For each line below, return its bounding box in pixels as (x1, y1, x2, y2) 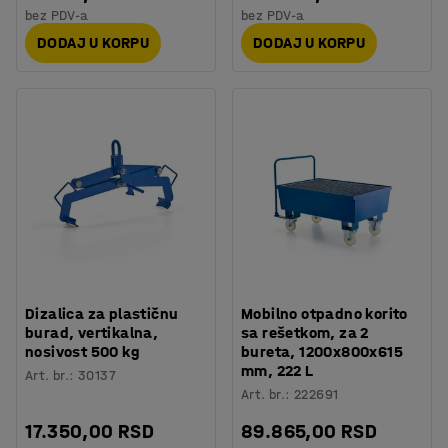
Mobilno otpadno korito (241, 303, 408, 323)
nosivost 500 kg (25, 341, 140, 361)
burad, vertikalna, (25, 322, 159, 342)
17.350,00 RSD (25, 419, 155, 443)
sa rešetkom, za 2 (241, 322, 369, 342)
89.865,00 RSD (241, 419, 378, 443)
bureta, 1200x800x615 (241, 341, 403, 361)
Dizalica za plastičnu (25, 303, 179, 323)
